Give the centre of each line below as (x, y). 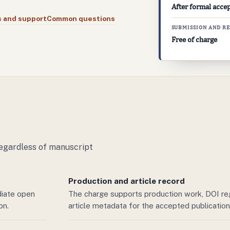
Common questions (81, 19)
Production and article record (126, 181)
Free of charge (194, 39)
